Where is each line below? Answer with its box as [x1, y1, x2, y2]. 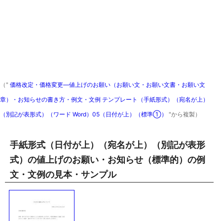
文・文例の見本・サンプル [10, 169, 116, 180]
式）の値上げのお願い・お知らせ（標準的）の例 [10, 154, 205, 165]
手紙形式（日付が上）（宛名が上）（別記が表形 [10, 140, 205, 150]
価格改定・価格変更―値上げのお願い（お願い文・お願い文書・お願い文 [8, 81, 205, 88]
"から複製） [169, 110, 201, 118]
